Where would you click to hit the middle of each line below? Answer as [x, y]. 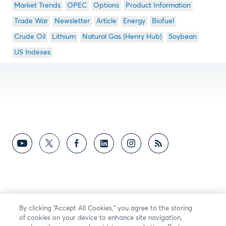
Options [106, 6]
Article [106, 21]
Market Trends [37, 6]
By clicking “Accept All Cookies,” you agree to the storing [106, 209]
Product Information [158, 6]
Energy [134, 21]
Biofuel [163, 21]
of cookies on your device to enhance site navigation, [101, 218]
